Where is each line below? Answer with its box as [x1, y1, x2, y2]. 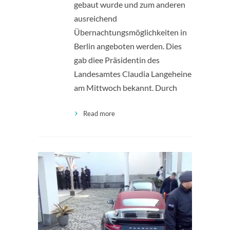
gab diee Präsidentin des [74, 54, 160, 65]
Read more [83, 109, 115, 118]
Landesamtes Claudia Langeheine [74, 68, 191, 79]
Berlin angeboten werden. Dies [74, 41, 182, 51]
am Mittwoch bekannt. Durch [74, 82, 177, 92]
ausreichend [74, 13, 117, 23]
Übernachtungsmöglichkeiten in [74, 27, 187, 37]
